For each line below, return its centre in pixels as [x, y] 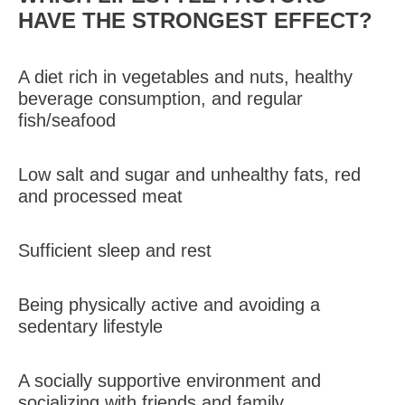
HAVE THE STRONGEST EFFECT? [195, 20]
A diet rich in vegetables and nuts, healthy [185, 77]
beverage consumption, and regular [160, 99]
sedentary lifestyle [90, 326]
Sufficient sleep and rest [115, 250]
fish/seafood [67, 120]
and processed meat [100, 196]
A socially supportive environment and [170, 381]
